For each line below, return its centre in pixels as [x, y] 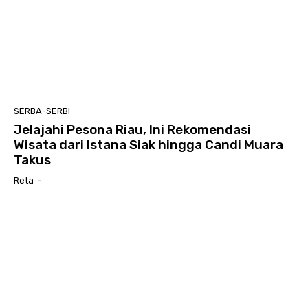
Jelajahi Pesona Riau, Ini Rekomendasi [132, 130]
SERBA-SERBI [42, 111]
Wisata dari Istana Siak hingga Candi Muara [148, 145]
